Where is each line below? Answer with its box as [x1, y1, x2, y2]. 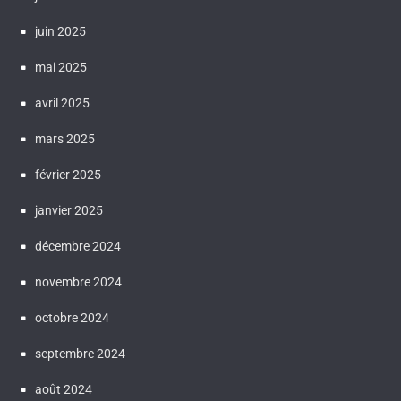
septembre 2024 [35, 346, 125, 361]
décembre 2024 [35, 239, 121, 253]
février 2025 [35, 167, 101, 182]
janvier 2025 [35, 203, 103, 218]
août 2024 [35, 382, 92, 397]
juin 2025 [35, 24, 86, 38]
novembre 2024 [35, 275, 122, 289]
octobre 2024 [35, 311, 109, 325]
